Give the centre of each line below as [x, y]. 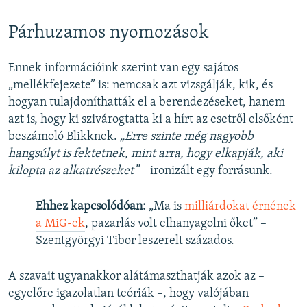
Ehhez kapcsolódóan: [91, 206]
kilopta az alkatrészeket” [73, 171]
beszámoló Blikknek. [64, 136]
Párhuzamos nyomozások [109, 34]
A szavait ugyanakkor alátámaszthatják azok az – [136, 276]
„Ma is [165, 206]
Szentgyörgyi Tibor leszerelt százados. [135, 241]
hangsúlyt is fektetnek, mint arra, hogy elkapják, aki [146, 153]
